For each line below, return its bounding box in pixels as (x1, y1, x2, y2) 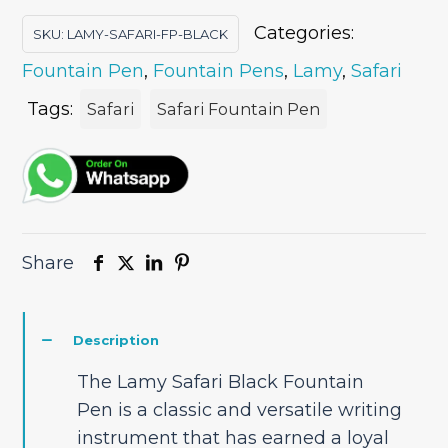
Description (73, 332, 160, 349)
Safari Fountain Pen (157, 99, 321, 120)
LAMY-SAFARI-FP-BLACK (67, 26, 229, 43)
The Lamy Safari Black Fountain (76, 371, 364, 394)
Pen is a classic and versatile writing (76, 399, 402, 422)
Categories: (254, 22, 355, 45)
